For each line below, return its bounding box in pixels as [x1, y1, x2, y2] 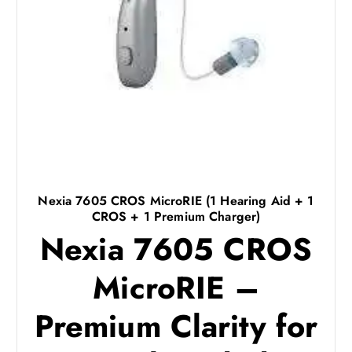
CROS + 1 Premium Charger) [91, 207, 261, 225]
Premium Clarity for [34, 303, 318, 349]
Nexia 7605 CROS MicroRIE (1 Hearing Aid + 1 [38, 191, 314, 210]
